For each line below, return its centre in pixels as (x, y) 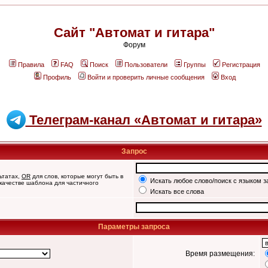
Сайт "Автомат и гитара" (134, 33)
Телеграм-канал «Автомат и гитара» (144, 120)
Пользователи (146, 65)
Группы (195, 65)
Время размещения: (221, 254)
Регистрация (241, 65)
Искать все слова (176, 191)
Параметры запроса (134, 227)
